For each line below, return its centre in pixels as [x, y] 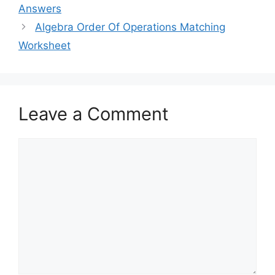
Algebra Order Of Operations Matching [130, 27]
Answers [40, 8]
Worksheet [45, 45]
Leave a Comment [94, 114]
